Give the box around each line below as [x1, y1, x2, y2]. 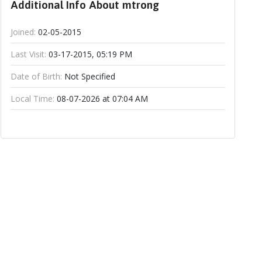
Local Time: [10, 93, 54, 104]
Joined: [10, 26, 36, 37]
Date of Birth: [10, 71, 62, 82]
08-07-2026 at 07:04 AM [54, 93, 148, 104]
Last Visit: [10, 49, 46, 60]
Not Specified [61, 71, 115, 82]
